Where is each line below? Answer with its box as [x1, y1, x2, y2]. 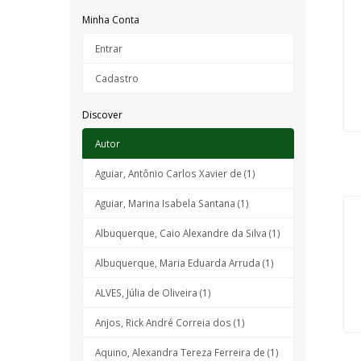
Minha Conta [82, 13, 139, 27]
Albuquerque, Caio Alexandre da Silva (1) [95, 226, 280, 239]
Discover [82, 108, 122, 122]
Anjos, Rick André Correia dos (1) [95, 316, 245, 329]
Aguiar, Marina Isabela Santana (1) [95, 197, 249, 210]
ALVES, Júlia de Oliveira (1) [95, 286, 211, 299]
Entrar [95, 42, 122, 55]
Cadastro [95, 72, 139, 85]
